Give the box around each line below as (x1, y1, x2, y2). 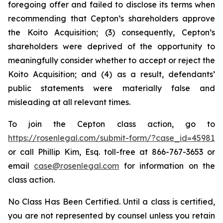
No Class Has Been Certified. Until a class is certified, (8, 197, 215, 207)
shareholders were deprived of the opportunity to (8, 41, 215, 51)
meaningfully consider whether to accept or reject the (8, 55, 215, 65)
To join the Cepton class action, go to (8, 119, 215, 129)
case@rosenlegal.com (34, 161, 119, 171)
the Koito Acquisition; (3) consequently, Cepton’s (8, 27, 215, 37)
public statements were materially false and (8, 83, 215, 93)
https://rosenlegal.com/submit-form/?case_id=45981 (8, 133, 215, 143)
